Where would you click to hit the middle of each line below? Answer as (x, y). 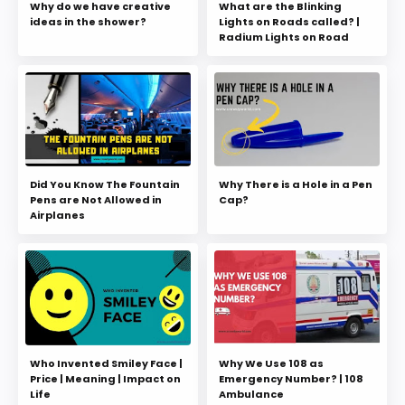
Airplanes (57, 216)
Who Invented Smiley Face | (106, 363)
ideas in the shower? (88, 21)
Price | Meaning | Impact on (105, 378)
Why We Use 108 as (271, 363)
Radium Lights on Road (284, 37)
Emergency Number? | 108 (291, 378)
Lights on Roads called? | (289, 21)
